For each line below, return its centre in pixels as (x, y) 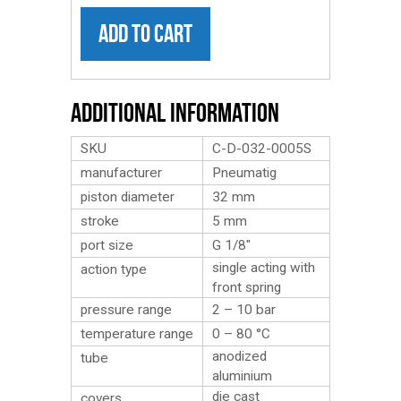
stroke (100, 221)
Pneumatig (244, 173)
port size (107, 245)
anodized (239, 356)
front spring (247, 287)
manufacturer (121, 173)
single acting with (264, 268)
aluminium (242, 376)
